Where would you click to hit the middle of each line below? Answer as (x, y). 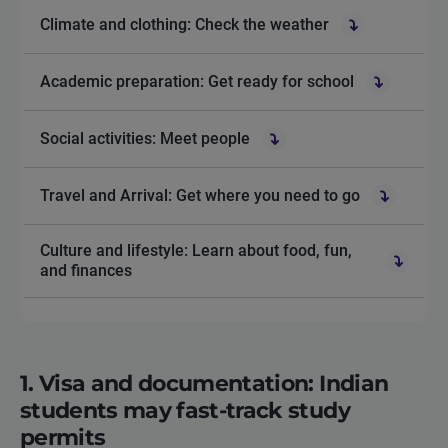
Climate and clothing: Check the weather (184, 25)
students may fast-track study (185, 411)
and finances (86, 271)
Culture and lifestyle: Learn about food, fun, (196, 251)
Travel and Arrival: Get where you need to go (200, 196)
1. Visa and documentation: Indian (204, 384)
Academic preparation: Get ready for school (197, 82)
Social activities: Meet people (145, 139)
